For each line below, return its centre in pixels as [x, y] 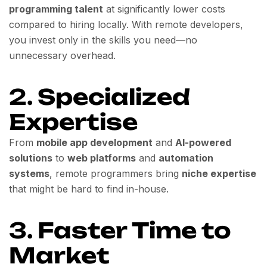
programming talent [56, 9]
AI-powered [203, 142]
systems [29, 173]
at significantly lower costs [164, 9]
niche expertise [219, 173]
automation [186, 158]
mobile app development [94, 142]
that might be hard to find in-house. [89, 189]
